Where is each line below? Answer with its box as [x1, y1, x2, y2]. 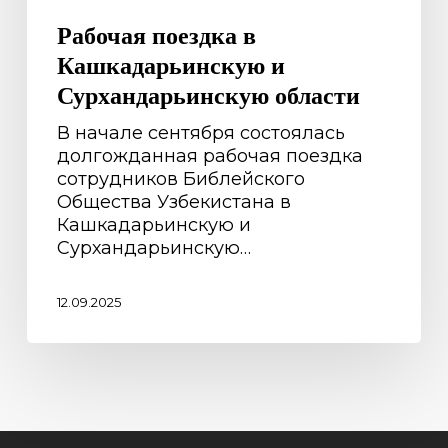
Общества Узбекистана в [56, 190, 291, 213]
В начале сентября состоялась [56, 121, 345, 144]
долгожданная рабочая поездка [56, 144, 363, 167]
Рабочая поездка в [56, 16, 256, 52]
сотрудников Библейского [56, 167, 305, 190]
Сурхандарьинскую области [56, 76, 360, 112]
